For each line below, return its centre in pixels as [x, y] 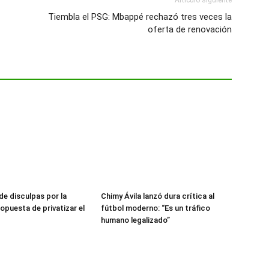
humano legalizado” [135, 220]
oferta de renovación [190, 30]
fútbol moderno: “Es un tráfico [156, 208]
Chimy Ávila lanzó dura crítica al [158, 196]
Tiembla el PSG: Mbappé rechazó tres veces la [140, 17]
